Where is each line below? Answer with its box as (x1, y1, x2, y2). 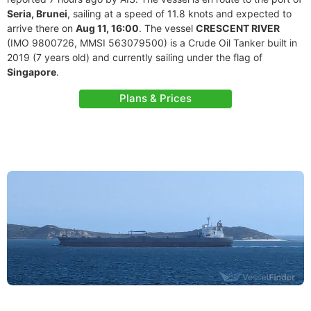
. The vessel (139, 22, 196, 34)
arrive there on (7, 22, 76, 34)
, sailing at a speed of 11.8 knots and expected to (67, 8, 292, 19)
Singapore (7, 66, 56, 78)
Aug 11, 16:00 (76, 22, 139, 34)
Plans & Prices (119, 92, 192, 105)
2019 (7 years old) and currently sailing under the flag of (7, 51, 262, 63)
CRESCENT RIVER (196, 22, 280, 34)
